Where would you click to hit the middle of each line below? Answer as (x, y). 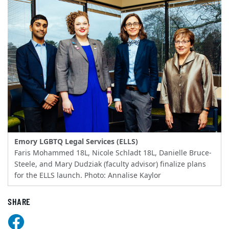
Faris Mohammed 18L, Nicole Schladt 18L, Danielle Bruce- (113, 153)
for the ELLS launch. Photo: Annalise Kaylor (88, 175)
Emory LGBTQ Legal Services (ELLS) (76, 142)
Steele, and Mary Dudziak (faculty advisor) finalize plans (110, 164)
